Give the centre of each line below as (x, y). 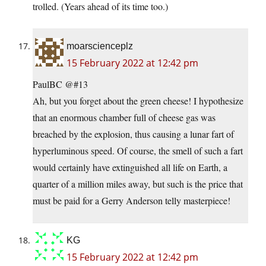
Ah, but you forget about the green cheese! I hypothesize (138, 101)
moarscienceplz (100, 46)
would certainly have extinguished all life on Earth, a (130, 167)
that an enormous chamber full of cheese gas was (124, 118)
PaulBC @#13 (60, 84)
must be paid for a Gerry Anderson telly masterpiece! (132, 201)
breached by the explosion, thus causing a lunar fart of (133, 134)
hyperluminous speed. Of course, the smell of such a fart (138, 151)
